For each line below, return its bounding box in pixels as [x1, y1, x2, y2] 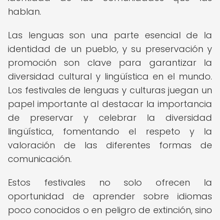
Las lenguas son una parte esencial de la [8, 29, 212, 41]
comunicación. [8, 153, 72, 165]
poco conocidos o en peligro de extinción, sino [8, 204, 212, 216]
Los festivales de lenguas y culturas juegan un [8, 84, 212, 96]
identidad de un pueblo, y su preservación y [8, 43, 212, 55]
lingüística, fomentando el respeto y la [8, 125, 212, 137]
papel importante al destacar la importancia [8, 98, 212, 110]
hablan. [8, 5, 41, 18]
